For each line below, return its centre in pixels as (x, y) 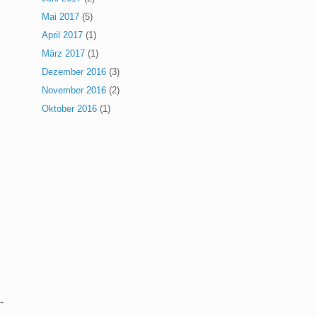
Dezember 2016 (74, 72)
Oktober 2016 (70, 109)
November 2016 (74, 91)
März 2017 (64, 54)
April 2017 (63, 35)
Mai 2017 (61, 17)
